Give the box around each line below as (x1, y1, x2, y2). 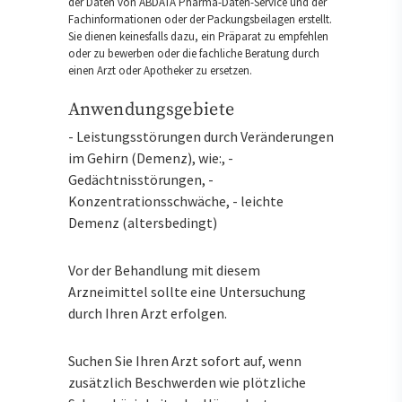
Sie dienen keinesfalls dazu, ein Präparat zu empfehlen (68, 28, 328, 44)
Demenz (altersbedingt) (68, 214, 217, 232)
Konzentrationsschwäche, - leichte (68, 192, 284, 211)
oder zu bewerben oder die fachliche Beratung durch (68, 45, 319, 61)
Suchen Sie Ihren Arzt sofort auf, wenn (68, 351, 301, 370)
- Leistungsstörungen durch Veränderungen (68, 127, 334, 146)
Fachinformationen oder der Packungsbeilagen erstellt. (68, 11, 332, 27)
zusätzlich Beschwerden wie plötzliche (68, 372, 306, 391)
